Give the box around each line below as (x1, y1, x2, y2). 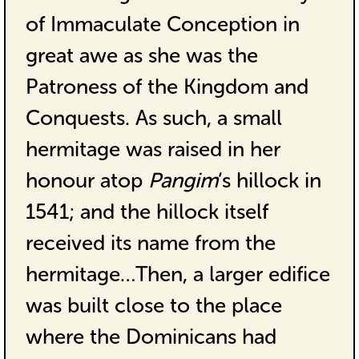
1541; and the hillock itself (25, 199, 268, 224)
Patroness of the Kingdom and (25, 74, 309, 99)
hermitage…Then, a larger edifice (25, 261, 330, 287)
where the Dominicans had (25, 324, 276, 349)
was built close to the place (25, 292, 282, 318)
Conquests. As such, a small (25, 105, 282, 131)
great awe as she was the (25, 42, 258, 68)
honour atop (25, 167, 148, 193)
